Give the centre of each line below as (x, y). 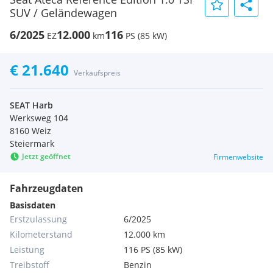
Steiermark (32, 144)
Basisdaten (33, 205)
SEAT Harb (31, 105)
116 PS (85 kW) (153, 250)
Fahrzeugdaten (47, 188)
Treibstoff (30, 265)
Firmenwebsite (238, 157)
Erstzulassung (38, 219)
